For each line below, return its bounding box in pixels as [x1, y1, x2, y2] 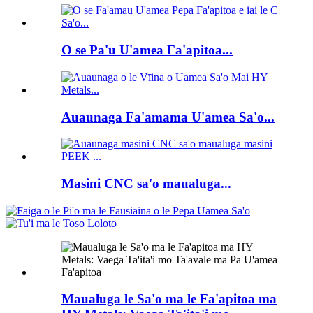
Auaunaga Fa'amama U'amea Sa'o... [61, 109, 275, 124]
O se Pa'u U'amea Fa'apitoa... [61, 43, 233, 58]
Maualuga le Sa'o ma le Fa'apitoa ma [61, 291, 277, 307]
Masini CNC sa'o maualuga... [61, 176, 231, 191]
